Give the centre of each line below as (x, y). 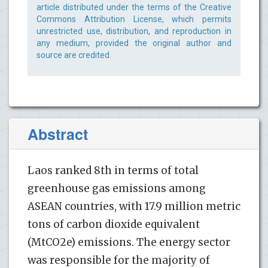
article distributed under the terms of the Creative (134, 7)
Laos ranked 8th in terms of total (113, 170)
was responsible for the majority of (119, 260)
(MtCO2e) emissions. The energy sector (129, 242)
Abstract (58, 134)
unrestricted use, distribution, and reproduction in (134, 31)
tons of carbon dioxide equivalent (114, 224)
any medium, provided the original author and (134, 43)
